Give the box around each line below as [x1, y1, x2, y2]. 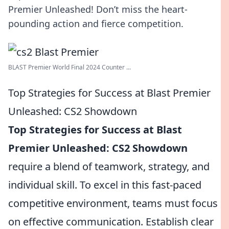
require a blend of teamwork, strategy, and [8, 159, 210, 173]
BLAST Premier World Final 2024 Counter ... [8, 63, 131, 72]
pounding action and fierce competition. [8, 17, 184, 30]
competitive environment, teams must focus [8, 196, 218, 210]
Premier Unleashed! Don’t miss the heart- [8, 3, 188, 15]
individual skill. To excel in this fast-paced [8, 178, 201, 192]
